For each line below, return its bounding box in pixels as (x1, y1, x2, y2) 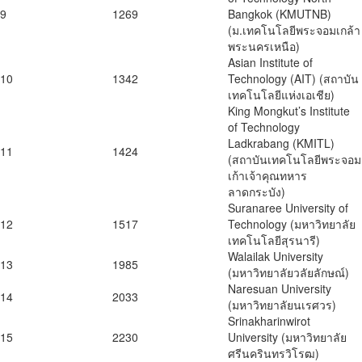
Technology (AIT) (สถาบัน (228, 70, 359, 87)
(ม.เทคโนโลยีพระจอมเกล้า (228, 22, 360, 39)
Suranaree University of (228, 200, 348, 217)
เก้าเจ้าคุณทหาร (228, 167, 307, 184)
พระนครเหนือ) (228, 38, 300, 55)
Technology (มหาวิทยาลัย (228, 216, 356, 233)
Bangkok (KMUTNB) (228, 6, 331, 23)
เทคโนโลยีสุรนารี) (228, 232, 320, 249)
